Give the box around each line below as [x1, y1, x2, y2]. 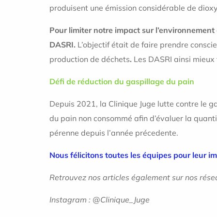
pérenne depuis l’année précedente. [49, 128, 178, 138]
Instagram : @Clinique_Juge [49, 195, 150, 204]
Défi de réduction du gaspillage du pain [49, 77, 194, 86]
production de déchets [49, 54, 130, 64]
